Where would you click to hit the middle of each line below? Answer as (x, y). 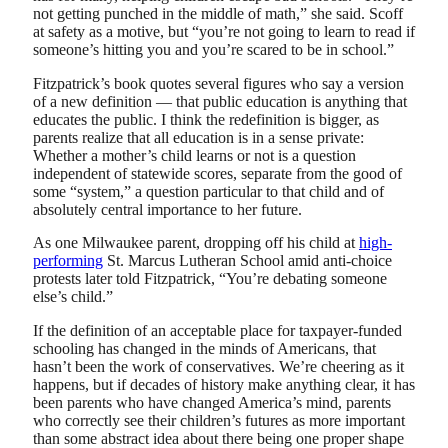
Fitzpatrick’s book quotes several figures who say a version (218, 83)
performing (68, 261)
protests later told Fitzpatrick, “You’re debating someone (210, 279)
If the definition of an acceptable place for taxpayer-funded (217, 331)
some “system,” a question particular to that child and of (208, 191)
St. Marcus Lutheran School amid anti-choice (247, 261)
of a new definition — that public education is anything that (220, 101)
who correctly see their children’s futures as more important (219, 421)
